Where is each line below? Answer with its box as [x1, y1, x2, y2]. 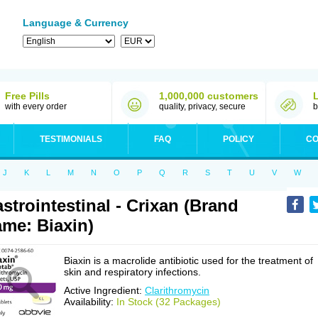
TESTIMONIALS [40, 134, 102, 144]
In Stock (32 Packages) [116, 296, 221, 307]
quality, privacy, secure [159, 102, 246, 111]
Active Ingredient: [64, 285, 145, 296]
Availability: [64, 296, 116, 307]
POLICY [223, 134, 254, 144]
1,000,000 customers [159, 90, 258, 102]
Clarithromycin [145, 285, 209, 296]
